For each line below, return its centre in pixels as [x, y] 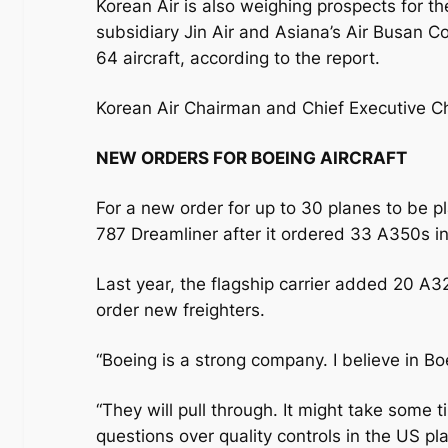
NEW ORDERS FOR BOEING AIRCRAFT [251, 158]
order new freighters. [180, 310]
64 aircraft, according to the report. [238, 58]
